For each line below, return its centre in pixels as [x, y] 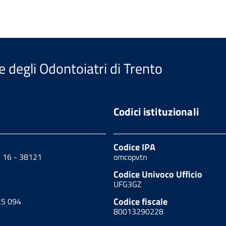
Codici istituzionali [156, 112]
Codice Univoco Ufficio [158, 175]
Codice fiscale [140, 202]
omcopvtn [130, 157]
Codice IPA [134, 147]
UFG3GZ [127, 184]
